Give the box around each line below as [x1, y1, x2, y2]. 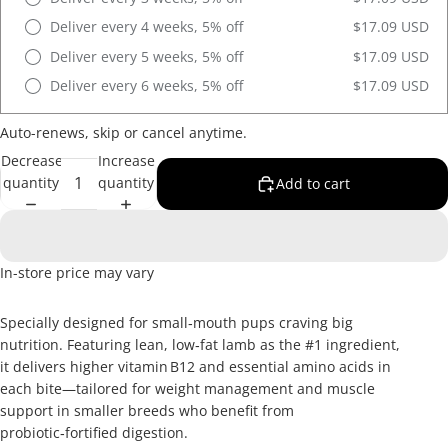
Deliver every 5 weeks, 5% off [50, 46, 243, 66]
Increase [97, 151, 155, 171]
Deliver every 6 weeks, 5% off [50, 75, 243, 95]
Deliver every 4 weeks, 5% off [50, 17, 243, 37]
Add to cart [275, 173, 350, 193]
